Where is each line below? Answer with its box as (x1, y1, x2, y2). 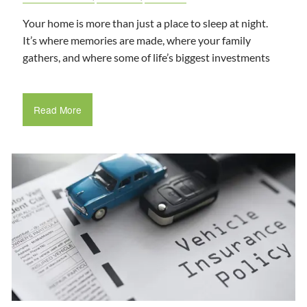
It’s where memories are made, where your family (23, 34, 251, 47)
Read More (33, 102, 82, 116)
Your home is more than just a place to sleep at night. (23, 16, 269, 30)
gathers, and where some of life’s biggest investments (23, 51, 271, 64)
